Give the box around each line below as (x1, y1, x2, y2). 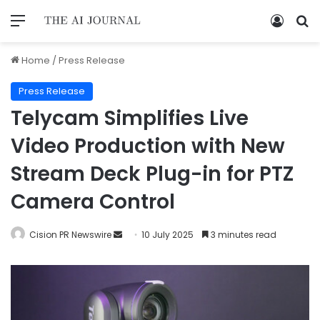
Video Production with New (11, 131, 285, 160)
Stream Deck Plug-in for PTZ (11, 159, 294, 188)
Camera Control (11, 187, 175, 216)
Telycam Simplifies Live (11, 104, 249, 132)
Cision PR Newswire (29, 228, 111, 241)
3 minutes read (209, 228, 276, 241)
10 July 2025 (141, 228, 194, 241)
